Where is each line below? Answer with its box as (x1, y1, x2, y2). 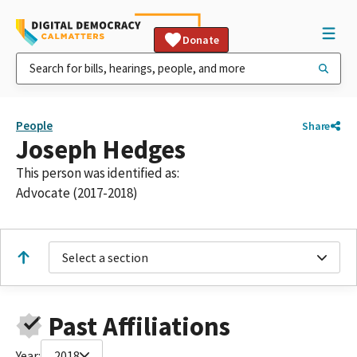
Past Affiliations (48, 309, 230, 343)
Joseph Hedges (16, 133, 186, 166)
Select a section (62, 249, 148, 265)
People (16, 118, 53, 133)
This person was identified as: (16, 164, 179, 182)
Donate (182, 33, 219, 47)
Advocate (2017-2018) (16, 184, 138, 202)
